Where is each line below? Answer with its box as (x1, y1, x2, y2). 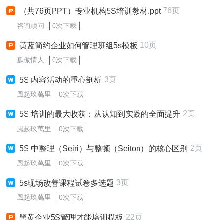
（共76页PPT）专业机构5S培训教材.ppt (19, 7, 161, 15)
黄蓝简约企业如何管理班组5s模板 (19, 41, 137, 50)
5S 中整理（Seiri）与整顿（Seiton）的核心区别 (19, 144, 188, 153)
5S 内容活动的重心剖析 (19, 76, 102, 84)
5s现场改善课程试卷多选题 (19, 179, 114, 187)
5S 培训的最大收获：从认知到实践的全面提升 (19, 110, 180, 118)
